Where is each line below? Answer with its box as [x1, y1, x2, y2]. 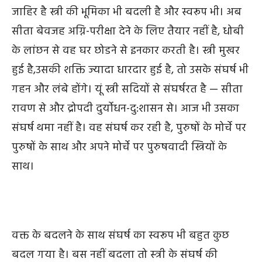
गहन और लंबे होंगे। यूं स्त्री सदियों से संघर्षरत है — [12, 81, 218, 99]
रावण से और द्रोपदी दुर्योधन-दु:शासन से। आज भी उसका [12, 100, 239, 118]
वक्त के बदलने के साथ [12, 227, 105, 245]
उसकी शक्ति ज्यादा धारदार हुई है [36, 61, 171, 80]
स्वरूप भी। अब [182, 4, 242, 22]
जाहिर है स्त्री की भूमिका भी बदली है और [12, 4, 179, 22]
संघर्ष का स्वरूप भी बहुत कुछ [108, 227, 229, 245]
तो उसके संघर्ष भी [177, 61, 249, 80]
